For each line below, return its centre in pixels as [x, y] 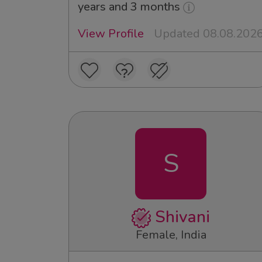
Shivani [181, 217]
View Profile [111, 34]
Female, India [171, 235]
